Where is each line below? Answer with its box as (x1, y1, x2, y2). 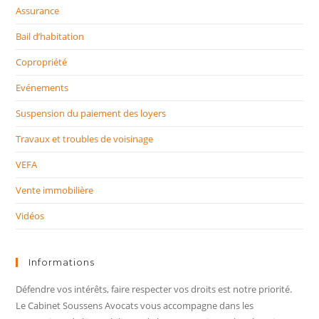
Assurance (16, 4, 60, 18)
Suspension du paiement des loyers (16, 107, 167, 120)
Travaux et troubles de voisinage (16, 132, 154, 146)
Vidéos (16, 209, 45, 223)
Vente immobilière (16, 184, 94, 197)
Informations (28, 256, 95, 268)
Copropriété (16, 56, 68, 69)
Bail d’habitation (16, 30, 85, 43)
